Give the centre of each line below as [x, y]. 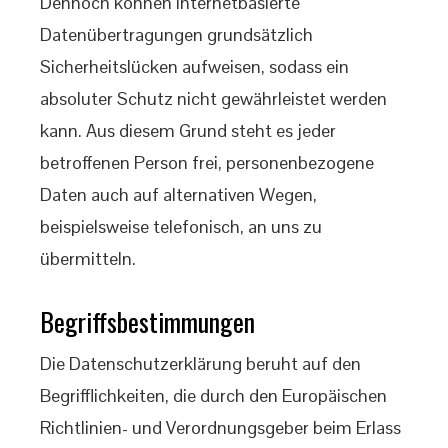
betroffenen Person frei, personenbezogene [207, 162]
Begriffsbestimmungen [147, 321]
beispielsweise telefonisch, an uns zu [181, 226]
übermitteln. [88, 258]
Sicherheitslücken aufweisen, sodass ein [194, 66]
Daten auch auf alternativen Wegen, [178, 194]
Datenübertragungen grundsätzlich [176, 34]
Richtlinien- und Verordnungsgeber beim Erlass [220, 427]
